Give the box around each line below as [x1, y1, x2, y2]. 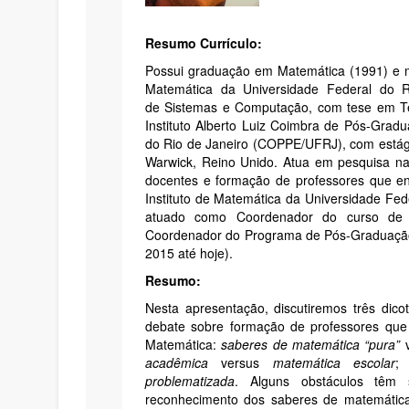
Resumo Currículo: [145, 33, 262, 52]
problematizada [145, 371, 235, 390]
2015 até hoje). [145, 243, 233, 262]
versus [208, 352, 273, 372]
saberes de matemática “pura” [221, 334, 401, 353]
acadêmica [145, 352, 208, 372]
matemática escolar [272, 352, 396, 372]
